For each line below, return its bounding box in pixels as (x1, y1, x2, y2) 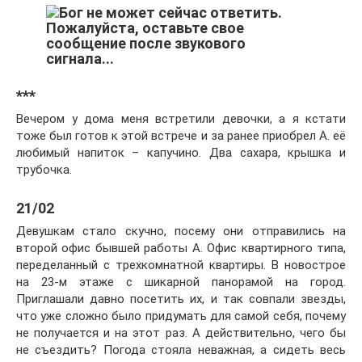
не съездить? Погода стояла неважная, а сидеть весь (16, 343, 346, 357)
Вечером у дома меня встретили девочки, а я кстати (16, 112, 346, 126)
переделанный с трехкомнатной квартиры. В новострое (16, 258, 346, 272)
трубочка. (16, 162, 72, 177)
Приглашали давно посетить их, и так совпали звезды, (16, 292, 346, 306)
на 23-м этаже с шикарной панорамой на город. (16, 275, 346, 289)
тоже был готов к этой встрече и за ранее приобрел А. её (16, 128, 346, 143)
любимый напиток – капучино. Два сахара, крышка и (16, 145, 346, 160)
